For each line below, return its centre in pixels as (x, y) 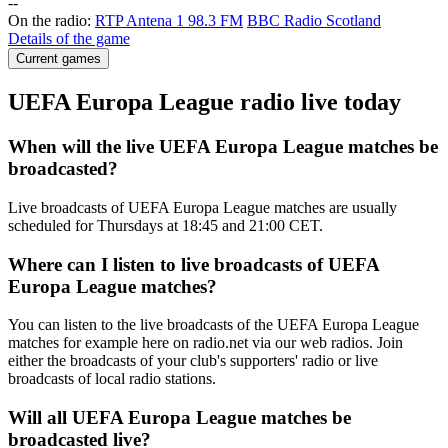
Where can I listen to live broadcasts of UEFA (193, 264)
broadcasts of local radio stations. (112, 379)
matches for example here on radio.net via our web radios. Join (205, 343)
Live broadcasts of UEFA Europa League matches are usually (202, 207)
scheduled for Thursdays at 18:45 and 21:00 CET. (165, 225)
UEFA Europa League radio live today (204, 102)
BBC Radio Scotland (314, 21)
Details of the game (69, 39)
